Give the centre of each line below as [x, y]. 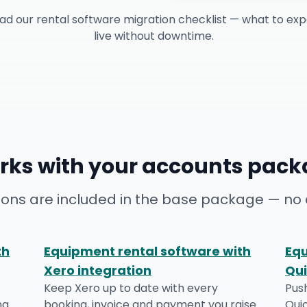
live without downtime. [153, 36]
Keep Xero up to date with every [131, 288]
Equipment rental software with [147, 251]
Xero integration [98, 270]
